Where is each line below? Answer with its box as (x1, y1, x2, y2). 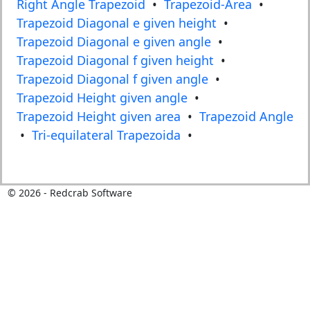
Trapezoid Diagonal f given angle (17, 71, 208, 88)
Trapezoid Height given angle (17, 89, 188, 107)
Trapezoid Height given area (17, 108, 181, 125)
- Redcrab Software (40, 186, 132, 200)
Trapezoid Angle (199, 108, 293, 125)
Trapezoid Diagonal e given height (17, 15, 217, 32)
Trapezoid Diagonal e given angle (17, 33, 211, 51)
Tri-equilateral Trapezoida (32, 127, 181, 144)
